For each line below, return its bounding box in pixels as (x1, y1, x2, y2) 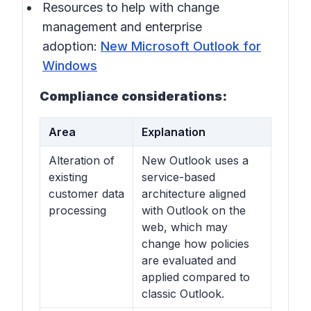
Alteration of (49, 153, 115, 167)
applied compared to (142, 270, 250, 284)
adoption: (42, 39, 101, 53)
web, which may (142, 220, 228, 234)
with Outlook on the (142, 203, 246, 217)
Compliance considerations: (40, 89, 227, 103)
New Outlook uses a (142, 153, 249, 167)
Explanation (142, 125, 205, 139)
